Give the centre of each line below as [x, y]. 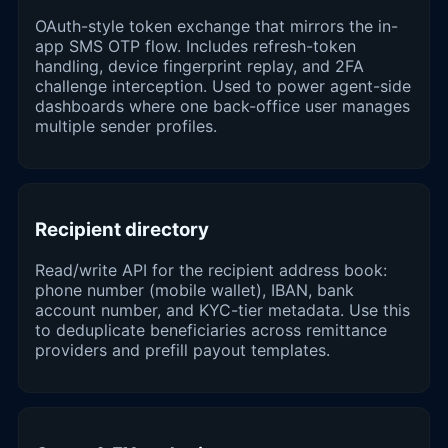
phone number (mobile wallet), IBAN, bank [194, 290]
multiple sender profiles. [126, 125]
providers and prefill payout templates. [182, 350]
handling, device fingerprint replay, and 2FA [199, 65]
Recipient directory [122, 230]
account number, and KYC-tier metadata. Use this [222, 310]
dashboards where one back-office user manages [222, 105]
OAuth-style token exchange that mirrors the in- [216, 25]
